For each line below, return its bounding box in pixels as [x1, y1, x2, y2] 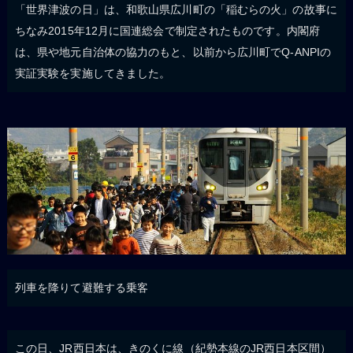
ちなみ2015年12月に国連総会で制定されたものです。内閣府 [14, 24, 320, 37]
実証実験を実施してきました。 [14, 66, 171, 80]
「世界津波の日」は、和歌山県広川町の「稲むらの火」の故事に [14, 2, 337, 16]
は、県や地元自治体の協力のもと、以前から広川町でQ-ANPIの [14, 45, 332, 58]
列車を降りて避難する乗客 [14, 281, 149, 295]
